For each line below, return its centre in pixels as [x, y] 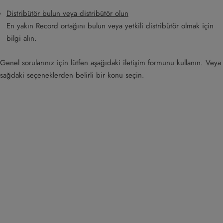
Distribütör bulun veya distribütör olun [67, 13]
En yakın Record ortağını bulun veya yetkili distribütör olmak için [110, 26]
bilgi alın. [21, 38]
